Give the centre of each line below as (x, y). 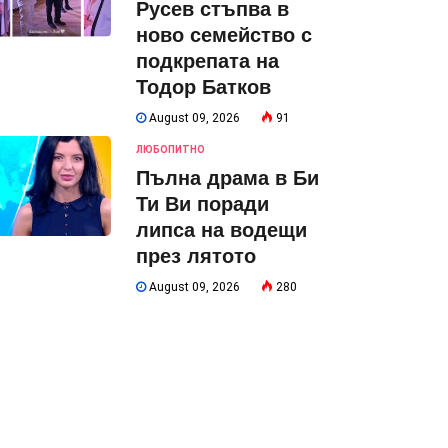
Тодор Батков (203, 87)
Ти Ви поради (202, 204)
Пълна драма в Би (227, 178)
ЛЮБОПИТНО (170, 149)
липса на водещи (221, 230)
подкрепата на (207, 61)
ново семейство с (224, 35)
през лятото (196, 256)
